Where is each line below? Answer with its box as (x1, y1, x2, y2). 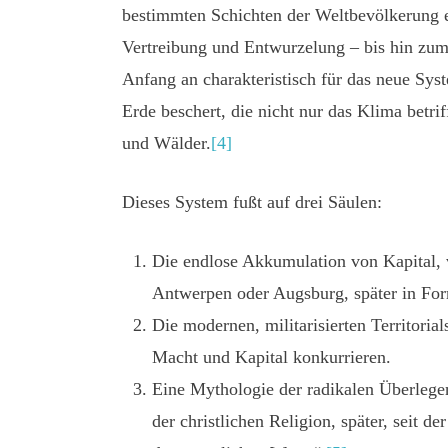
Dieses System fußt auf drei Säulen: (122, 191, 382, 212)
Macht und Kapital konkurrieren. (152, 347, 391, 368)
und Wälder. (122, 132, 211, 153)
